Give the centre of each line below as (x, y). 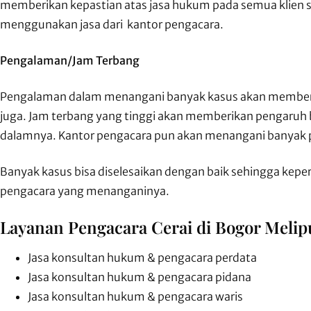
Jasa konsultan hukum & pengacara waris (135, 296)
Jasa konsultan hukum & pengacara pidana (140, 277)
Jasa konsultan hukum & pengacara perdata (142, 257)
